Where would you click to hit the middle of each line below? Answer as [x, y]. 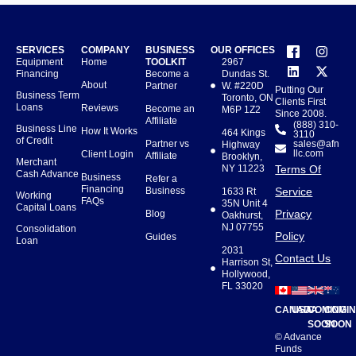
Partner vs [168, 143]
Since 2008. [301, 113]
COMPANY [105, 50]
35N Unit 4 [245, 203]
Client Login [107, 154]
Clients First [301, 101]
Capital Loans [46, 207]
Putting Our [300, 89]
